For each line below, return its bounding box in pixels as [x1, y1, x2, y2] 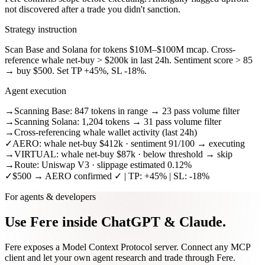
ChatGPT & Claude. [101, 214, 226, 230]
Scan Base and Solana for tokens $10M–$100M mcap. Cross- [5, 44, 235, 54]
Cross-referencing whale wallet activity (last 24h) [14, 127, 197, 137]
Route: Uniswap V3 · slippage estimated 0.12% [14, 159, 192, 170]
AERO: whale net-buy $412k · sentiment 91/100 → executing [12, 138, 245, 148]
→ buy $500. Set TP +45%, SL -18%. [5, 65, 147, 76]
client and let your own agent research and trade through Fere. [5, 252, 235, 263]
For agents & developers [5, 191, 96, 202]
